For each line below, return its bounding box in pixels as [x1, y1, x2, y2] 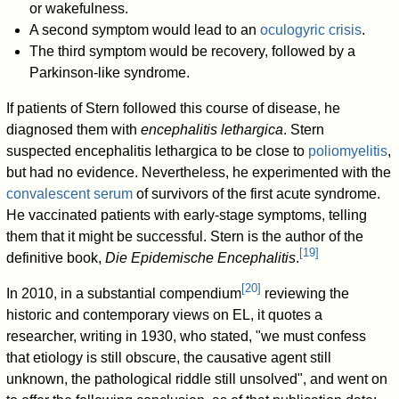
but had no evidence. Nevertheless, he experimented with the [6, 164, 392, 180]
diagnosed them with [6, 121, 142, 137]
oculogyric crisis [259, 21, 362, 37]
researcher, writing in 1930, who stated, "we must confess [6, 328, 367, 344]
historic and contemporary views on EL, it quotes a [6, 306, 323, 322]
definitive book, [6, 249, 106, 265]
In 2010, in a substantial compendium [6, 285, 242, 301]
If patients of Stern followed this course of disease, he [6, 100, 341, 116]
